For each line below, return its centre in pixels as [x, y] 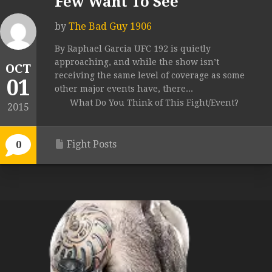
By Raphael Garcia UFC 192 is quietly [133, 49]
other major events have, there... [124, 89]
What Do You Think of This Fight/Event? [154, 103]
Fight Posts [92, 144]
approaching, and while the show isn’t [137, 62]
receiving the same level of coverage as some [150, 76]
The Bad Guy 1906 [110, 27]
